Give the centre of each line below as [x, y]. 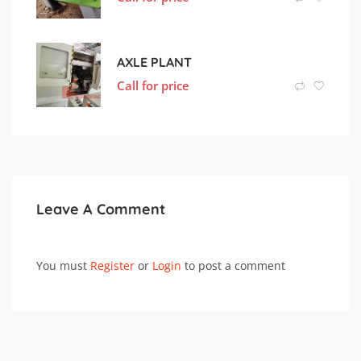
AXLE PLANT [154, 62]
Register [112, 266]
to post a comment [233, 266]
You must [63, 266]
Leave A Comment [101, 210]
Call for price [153, 85]
